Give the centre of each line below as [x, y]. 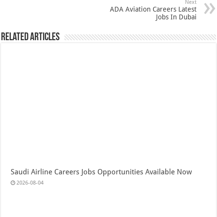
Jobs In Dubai [176, 17]
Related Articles [31, 37]
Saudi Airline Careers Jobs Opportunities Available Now [101, 172]
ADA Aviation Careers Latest [153, 9]
